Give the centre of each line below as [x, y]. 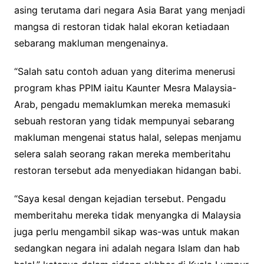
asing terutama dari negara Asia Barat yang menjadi [129, 10]
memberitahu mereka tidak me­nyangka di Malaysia [127, 215]
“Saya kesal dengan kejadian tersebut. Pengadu [120, 198]
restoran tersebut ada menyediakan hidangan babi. [127, 170]
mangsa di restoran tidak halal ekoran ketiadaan [121, 26]
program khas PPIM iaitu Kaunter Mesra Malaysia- [125, 88]
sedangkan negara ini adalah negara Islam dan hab [127, 248]
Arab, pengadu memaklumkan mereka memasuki [122, 104]
